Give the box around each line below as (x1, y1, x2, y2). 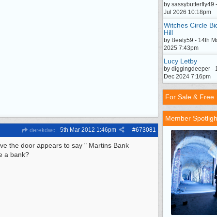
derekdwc (28, 127, 55, 134)
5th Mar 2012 (60, 126, 95, 133)
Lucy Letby (164, 57, 197, 65)
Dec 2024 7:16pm (164, 73, 211, 80)
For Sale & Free (165, 93, 214, 101)
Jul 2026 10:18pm (164, 9, 211, 15)
